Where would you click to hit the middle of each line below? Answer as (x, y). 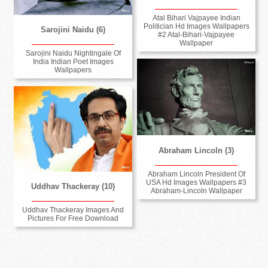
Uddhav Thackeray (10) (73, 186)
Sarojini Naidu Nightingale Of (73, 54)
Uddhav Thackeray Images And (73, 210)
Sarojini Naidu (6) (73, 30)
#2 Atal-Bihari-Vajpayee (197, 34)
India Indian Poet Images (73, 62)
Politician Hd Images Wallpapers (196, 26)
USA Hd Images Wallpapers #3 (197, 182)
